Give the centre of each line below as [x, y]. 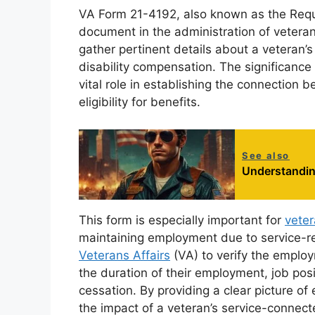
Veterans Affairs [124, 255]
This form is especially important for [182, 220]
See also [266, 155]
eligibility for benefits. [140, 102]
